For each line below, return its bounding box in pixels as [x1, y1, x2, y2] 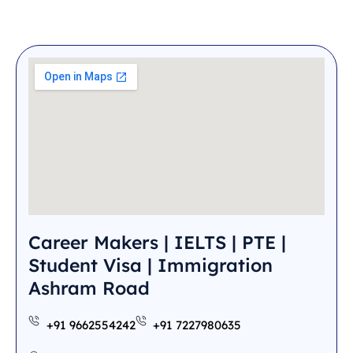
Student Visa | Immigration [28, 253, 273, 277]
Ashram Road [28, 276, 150, 299]
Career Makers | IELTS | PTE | [28, 230, 286, 254]
